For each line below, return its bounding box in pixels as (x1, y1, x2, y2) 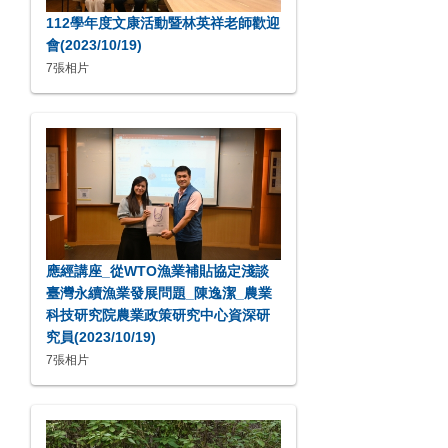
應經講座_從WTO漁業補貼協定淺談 (46, 263, 269, 279)
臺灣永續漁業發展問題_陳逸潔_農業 (46, 285, 272, 301)
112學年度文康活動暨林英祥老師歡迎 (46, 15, 280, 31)
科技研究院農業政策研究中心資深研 (46, 307, 270, 323)
